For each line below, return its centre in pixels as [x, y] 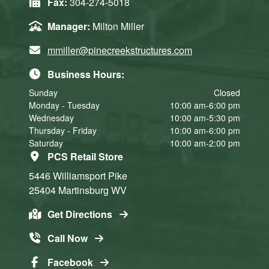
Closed [227, 93]
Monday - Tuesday [64, 105]
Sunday [43, 93]
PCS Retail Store [85, 157]
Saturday [46, 143]
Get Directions [81, 214]
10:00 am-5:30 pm [205, 118]
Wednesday [51, 118]
